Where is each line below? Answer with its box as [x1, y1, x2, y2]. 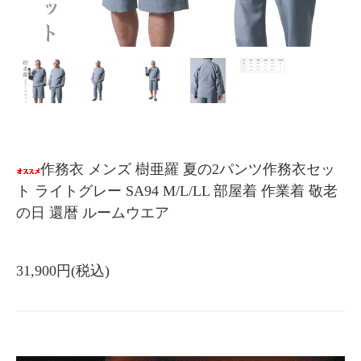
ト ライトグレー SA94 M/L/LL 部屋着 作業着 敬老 [16, 183, 338, 200]
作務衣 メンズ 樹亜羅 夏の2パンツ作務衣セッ [40, 161, 335, 178]
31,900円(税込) [16, 263, 110, 280]
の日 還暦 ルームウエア [16, 205, 169, 222]
